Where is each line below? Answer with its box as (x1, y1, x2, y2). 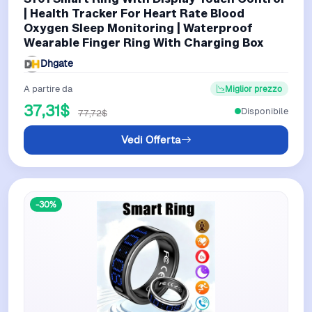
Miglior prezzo (225, 83, 282, 94)
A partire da (24, 82, 72, 95)
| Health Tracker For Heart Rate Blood (24, 6, 244, 20)
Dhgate (40, 57, 73, 70)
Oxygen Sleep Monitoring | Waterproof (24, 20, 253, 35)
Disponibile (241, 104, 288, 117)
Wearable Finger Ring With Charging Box (24, 35, 264, 49)
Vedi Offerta (120, 133, 181, 147)
